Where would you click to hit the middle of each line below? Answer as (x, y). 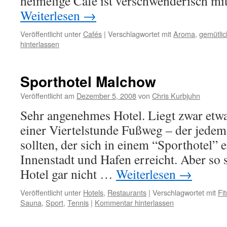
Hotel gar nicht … (68, 174)
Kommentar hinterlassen (134, 202)
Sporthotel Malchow (88, 81)
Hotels (93, 192)
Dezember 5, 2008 (106, 96)
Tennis (78, 202)
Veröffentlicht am (47, 96)
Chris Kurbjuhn (176, 96)
